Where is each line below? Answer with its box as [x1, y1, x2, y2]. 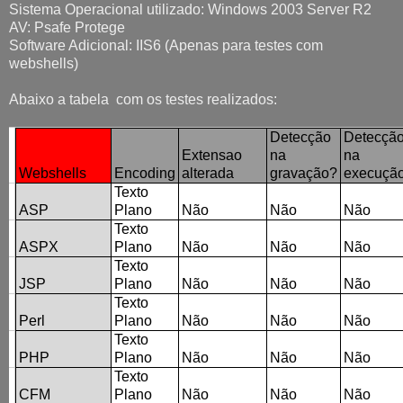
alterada [182, 165, 234, 181]
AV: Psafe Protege [9, 19, 125, 35]
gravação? [270, 165, 337, 181]
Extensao [182, 147, 242, 163]
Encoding [114, 165, 175, 181]
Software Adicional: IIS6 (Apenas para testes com [9, 37, 323, 53]
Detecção [270, 129, 331, 145]
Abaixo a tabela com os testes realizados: [9, 91, 277, 107]
